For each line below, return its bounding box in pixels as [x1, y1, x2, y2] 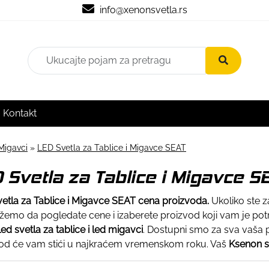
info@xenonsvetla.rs [97, 4, 187, 16]
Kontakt [3, 107, 37, 119]
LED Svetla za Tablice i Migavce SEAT [37, 142, 186, 153]
